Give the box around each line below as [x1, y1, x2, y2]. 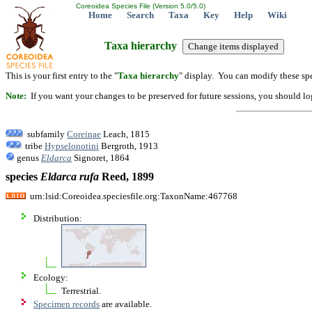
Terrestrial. [61, 285, 101, 296]
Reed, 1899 [99, 171, 154, 183]
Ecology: [33, 272, 68, 283]
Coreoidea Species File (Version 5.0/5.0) [74, 2, 205, 10]
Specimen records [33, 298, 100, 309]
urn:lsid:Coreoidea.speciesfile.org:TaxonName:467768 [26, 190, 237, 201]
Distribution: [33, 212, 82, 224]
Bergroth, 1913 [99, 140, 158, 151]
